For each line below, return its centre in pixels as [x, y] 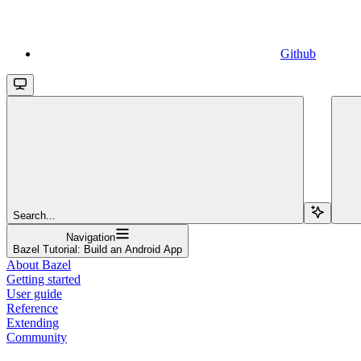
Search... [34, 215]
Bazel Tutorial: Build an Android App [98, 249]
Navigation [90, 237]
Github [298, 53]
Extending [33, 322]
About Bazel [39, 264]
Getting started [44, 279]
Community [37, 337]
